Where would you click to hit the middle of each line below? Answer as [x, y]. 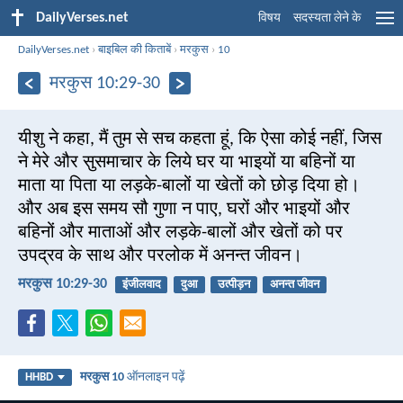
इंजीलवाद [141, 284]
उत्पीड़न [233, 284]
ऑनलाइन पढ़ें [155, 378]
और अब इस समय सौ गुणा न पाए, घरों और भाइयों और [184, 209]
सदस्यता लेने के [327, 18]
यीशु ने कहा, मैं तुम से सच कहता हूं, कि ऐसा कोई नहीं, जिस [200, 139]
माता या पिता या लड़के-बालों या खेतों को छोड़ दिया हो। [189, 186]
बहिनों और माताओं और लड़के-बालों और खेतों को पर [180, 233]
